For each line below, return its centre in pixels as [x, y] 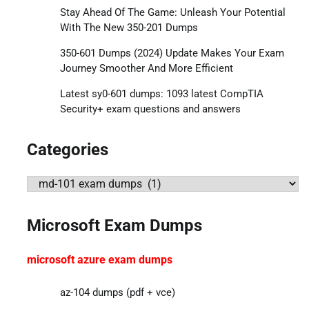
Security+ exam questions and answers [150, 109]
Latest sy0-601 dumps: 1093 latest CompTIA [161, 94]
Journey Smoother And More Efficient [146, 69]
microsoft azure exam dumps [99, 259]
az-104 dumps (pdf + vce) [117, 292]
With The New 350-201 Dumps [129, 28]
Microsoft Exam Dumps [114, 226]
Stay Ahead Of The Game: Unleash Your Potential [172, 13]
